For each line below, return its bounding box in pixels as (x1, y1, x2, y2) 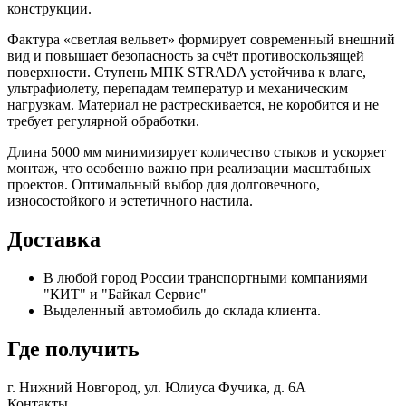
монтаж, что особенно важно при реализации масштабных (7, 160, 371, 177)
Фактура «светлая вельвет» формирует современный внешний (7, 32, 395, 48)
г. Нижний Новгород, (7, 379, 144, 395)
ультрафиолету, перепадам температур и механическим (7, 81, 348, 97)
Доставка (7, 227, 101, 251)
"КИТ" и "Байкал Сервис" (43, 285, 207, 302)
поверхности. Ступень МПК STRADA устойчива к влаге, (7, 64, 366, 81)
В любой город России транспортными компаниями (43, 269, 368, 285)
